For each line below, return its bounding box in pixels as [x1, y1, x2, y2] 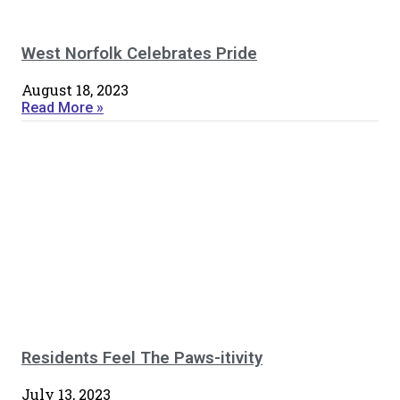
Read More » [21, 98, 104, 116]
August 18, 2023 [21, 79, 129, 99]
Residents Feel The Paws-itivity [21, 348, 262, 369]
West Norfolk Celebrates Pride [21, 43, 257, 63]
